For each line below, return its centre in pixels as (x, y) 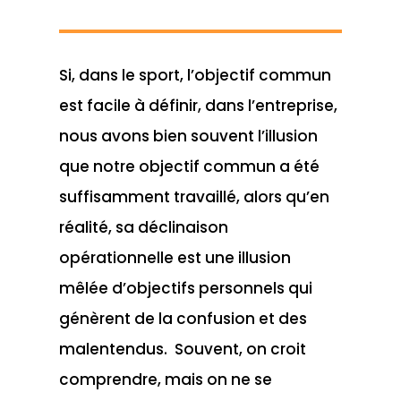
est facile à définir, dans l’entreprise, (198, 105)
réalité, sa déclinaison (143, 227)
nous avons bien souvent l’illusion (188, 136)
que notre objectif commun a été (189, 166)
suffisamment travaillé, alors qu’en (194, 196)
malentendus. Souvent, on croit (182, 349)
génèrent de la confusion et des (183, 318)
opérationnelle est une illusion (175, 257)
